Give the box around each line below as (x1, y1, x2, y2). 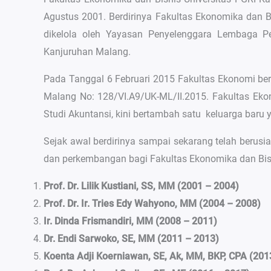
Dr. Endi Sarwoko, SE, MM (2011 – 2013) (44, 233, 219, 244)
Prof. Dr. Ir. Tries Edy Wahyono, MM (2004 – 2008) (44, 198, 261, 209)
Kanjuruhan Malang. (44, 46, 131, 57)
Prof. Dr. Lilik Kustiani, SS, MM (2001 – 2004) (44, 180, 239, 192)
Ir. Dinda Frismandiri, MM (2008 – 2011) (44, 215, 217, 227)
